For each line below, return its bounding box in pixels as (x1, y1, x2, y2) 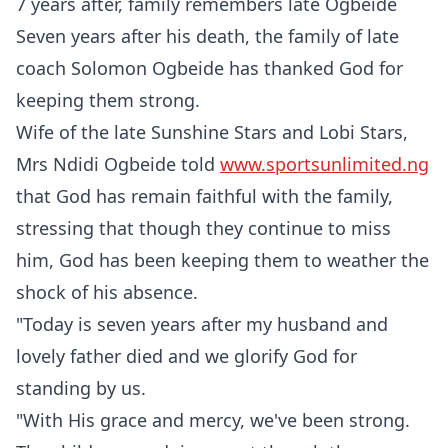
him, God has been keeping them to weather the (16, 248, 429, 272)
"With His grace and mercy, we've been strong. (16, 408, 410, 432)
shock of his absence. (16, 280, 198, 304)
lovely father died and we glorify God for (16, 344, 357, 368)
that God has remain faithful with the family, (16, 184, 393, 208)
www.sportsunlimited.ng (220, 152, 429, 176)
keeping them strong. (16, 88, 200, 112)
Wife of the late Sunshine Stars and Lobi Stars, (16, 120, 408, 144)
